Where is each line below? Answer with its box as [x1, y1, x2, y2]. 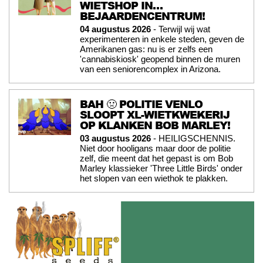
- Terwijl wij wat [151, 23, 210, 34]
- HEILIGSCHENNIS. [151, 133, 235, 143]
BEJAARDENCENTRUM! [80, 8, 205, 23]
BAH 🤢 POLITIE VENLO [80, 96, 203, 112]
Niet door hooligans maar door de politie [80, 143, 231, 153]
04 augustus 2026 [80, 23, 151, 34]
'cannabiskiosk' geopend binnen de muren [80, 53, 240, 64]
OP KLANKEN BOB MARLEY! [80, 117, 230, 133]
